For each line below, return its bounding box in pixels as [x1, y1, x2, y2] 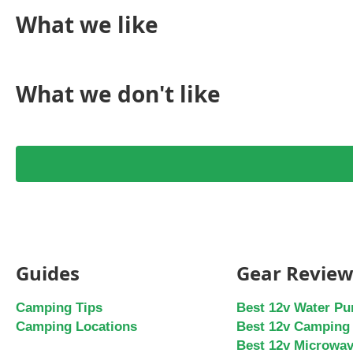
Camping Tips [16, 300, 102, 315]
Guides [16, 260, 80, 286]
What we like [16, 9, 158, 39]
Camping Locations [16, 319, 137, 334]
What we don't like [16, 79, 221, 109]
